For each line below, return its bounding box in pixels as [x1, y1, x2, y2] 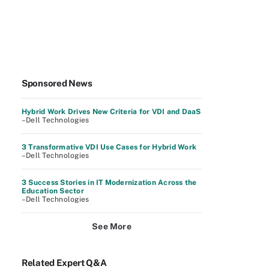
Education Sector [22, 187, 84, 195]
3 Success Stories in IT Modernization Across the [22, 178, 197, 187]
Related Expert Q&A [22, 258, 107, 268]
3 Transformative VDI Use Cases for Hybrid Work [22, 143, 197, 151]
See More [92, 222, 131, 231]
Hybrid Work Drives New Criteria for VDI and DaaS [22, 107, 201, 116]
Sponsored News [22, 78, 92, 88]
